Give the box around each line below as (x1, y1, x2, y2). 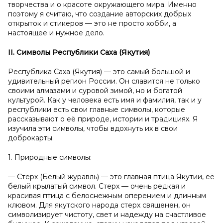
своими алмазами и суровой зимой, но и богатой (8, 86, 182, 95)
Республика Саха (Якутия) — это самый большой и (8, 67, 190, 76)
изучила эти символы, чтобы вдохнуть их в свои (8, 124, 178, 133)
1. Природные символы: (8, 153, 92, 162)
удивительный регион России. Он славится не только (8, 77, 200, 86)
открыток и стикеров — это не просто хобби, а (8, 19, 176, 28)
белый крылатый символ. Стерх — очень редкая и (8, 182, 186, 191)
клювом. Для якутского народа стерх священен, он (8, 201, 191, 210)
